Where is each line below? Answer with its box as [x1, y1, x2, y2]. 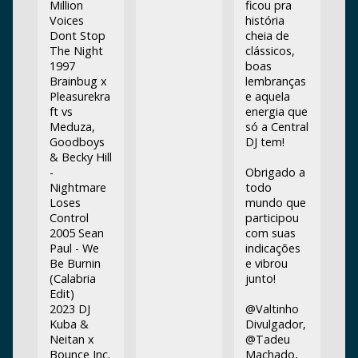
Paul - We [49, 240, 99, 256]
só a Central [245, 118, 308, 134]
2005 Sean [49, 225, 104, 241]
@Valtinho [245, 300, 299, 316]
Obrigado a [245, 164, 305, 180]
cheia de [245, 27, 289, 43]
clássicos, [245, 42, 295, 58]
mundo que [245, 194, 306, 210]
